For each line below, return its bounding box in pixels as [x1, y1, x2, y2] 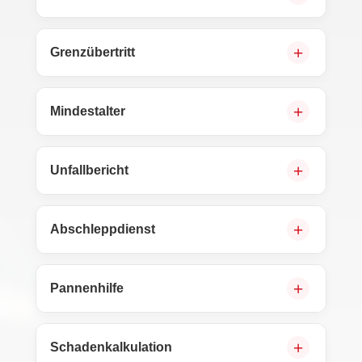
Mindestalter [50, 104, 125, 118]
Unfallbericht [50, 163, 128, 177]
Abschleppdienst [50, 222, 155, 236]
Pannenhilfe [50, 281, 124, 295]
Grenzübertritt [50, 45, 135, 59]
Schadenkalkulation [50, 340, 172, 354]
